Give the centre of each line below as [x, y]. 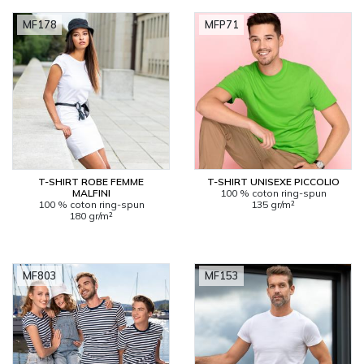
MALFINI [91, 193]
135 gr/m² [273, 204]
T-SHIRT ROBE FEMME [91, 182]
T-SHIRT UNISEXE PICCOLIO [273, 182]
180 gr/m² [91, 216]
